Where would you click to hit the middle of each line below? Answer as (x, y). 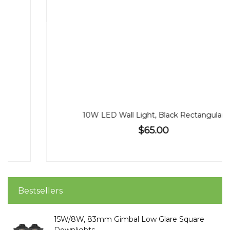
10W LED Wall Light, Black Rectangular (115, 115)
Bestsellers (40, 190)
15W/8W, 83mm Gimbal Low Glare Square (129, 219)
